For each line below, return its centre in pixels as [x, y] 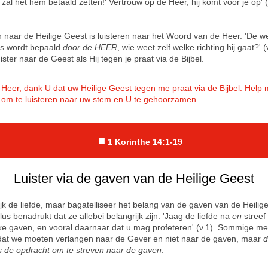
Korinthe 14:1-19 [148, 142]
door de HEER [90, 47]
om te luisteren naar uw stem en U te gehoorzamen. [100, 99]
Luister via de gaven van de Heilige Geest [134, 179]
